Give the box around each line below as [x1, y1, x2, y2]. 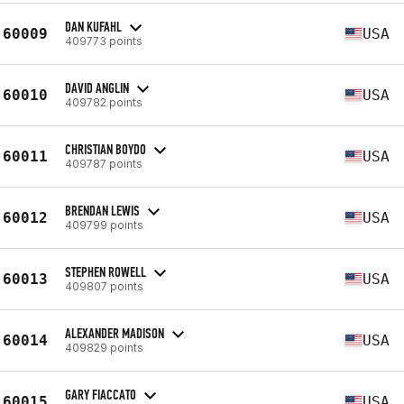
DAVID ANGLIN [65, 78, 129, 96]
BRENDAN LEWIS [65, 201, 140, 219]
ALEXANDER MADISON [65, 324, 164, 342]
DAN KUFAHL [65, 17, 122, 35]
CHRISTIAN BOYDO [65, 140, 146, 158]
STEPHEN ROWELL [65, 262, 146, 280]
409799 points [65, 217, 143, 232]
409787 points [65, 156, 142, 170]
